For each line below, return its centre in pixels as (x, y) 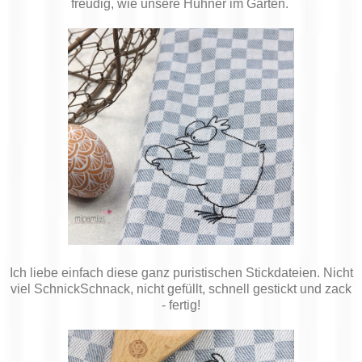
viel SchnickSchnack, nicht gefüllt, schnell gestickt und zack (181, 288)
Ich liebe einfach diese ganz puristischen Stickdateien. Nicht (181, 272)
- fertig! (181, 305)
